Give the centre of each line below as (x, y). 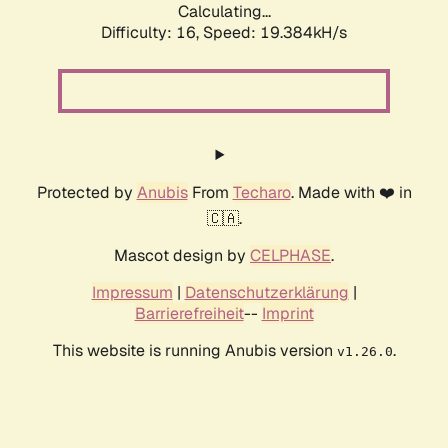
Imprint (287, 314)
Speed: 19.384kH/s (275, 33)
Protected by (86, 193)
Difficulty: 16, (152, 33)
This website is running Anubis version (194, 351)
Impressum (132, 293)
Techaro (261, 193)
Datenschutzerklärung (266, 293)
